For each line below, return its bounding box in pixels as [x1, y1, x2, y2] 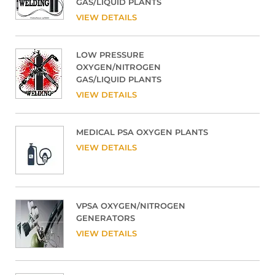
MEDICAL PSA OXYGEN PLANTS [76, 126, 208, 137]
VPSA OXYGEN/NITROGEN [76, 200, 185, 211]
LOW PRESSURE [76, 49, 144, 60]
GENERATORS [76, 212, 135, 223]
